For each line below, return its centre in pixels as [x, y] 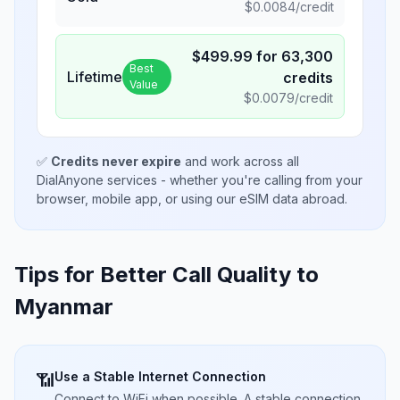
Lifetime [95, 76]
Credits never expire [116, 161]
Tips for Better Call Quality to [167, 275]
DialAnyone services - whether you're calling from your [200, 180]
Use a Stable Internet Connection [160, 376]
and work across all [240, 161]
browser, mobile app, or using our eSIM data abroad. [192, 199]
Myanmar [64, 307]
